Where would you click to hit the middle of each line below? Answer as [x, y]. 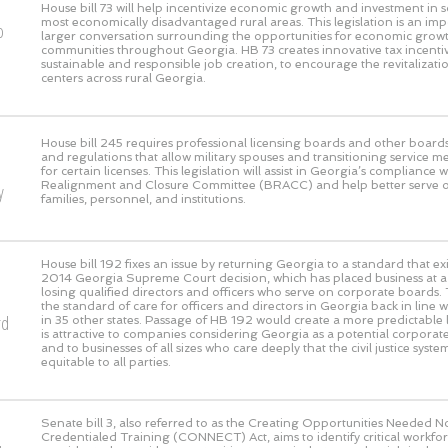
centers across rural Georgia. [123, 77]
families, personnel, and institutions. [143, 198]
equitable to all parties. [106, 361]
